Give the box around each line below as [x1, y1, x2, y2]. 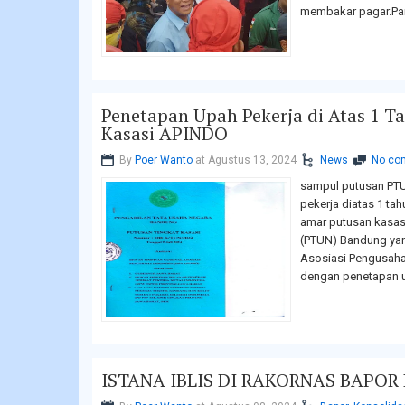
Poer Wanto [135, 154, 193, 167]
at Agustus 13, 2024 [193, 154, 297, 167]
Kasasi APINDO [101, 121, 228, 146]
